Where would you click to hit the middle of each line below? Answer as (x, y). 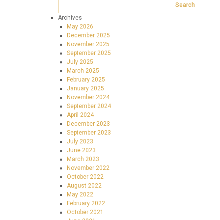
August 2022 (84, 186)
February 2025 (86, 80)
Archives (70, 18)
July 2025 (80, 62)
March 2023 (83, 159)
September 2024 (89, 106)
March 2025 (83, 71)
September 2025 (89, 53)
